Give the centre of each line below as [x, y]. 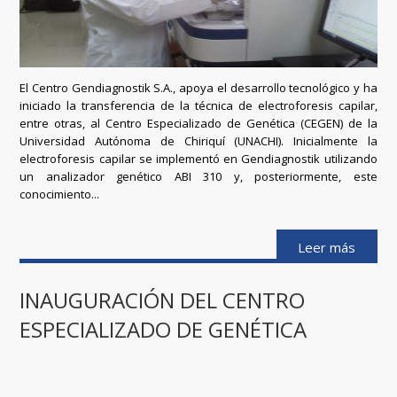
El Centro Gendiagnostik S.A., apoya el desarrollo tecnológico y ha [198, 88]
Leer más [327, 248]
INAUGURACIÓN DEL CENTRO [163, 300]
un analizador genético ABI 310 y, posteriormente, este [198, 177]
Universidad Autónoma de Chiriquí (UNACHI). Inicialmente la [198, 141]
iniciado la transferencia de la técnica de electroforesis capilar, [198, 106]
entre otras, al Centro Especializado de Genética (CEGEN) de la [198, 124]
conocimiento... [60, 195]
